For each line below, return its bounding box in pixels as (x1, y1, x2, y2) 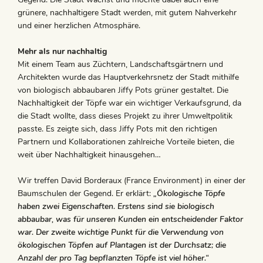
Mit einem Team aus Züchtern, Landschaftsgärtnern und (18, 59, 223, 70)
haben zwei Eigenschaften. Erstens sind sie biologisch (18, 201, 214, 213)
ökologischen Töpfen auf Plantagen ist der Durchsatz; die (18, 240, 226, 251)
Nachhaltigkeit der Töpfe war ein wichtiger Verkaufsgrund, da (18, 97, 241, 109)
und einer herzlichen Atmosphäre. (18, 20, 140, 32)
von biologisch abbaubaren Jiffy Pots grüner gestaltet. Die (18, 85, 228, 96)
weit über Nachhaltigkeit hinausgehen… (18, 149, 161, 161)
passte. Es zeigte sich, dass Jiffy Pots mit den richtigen (18, 123, 217, 135)
